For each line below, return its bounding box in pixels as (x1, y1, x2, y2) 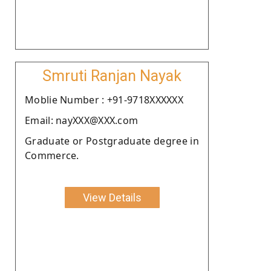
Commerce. (25, 148, 79, 162)
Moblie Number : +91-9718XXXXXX (25, 93, 183, 106)
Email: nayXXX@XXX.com (25, 113, 139, 127)
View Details (82, 191, 142, 204)
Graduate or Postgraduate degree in (25, 134, 199, 148)
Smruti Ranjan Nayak (42, 67, 181, 85)
